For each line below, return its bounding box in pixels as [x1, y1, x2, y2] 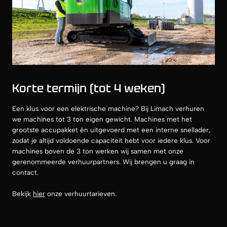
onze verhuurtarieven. [45, 190, 117, 198]
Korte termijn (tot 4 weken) [12, 81, 165, 96]
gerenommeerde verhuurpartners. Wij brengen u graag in [12, 158, 195, 166]
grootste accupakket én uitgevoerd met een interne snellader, [12, 126, 211, 134]
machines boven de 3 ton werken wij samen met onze [12, 147, 183, 156]
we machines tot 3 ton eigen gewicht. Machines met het [12, 115, 192, 124]
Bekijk [12, 190, 33, 198]
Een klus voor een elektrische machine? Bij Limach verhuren [12, 104, 204, 113]
